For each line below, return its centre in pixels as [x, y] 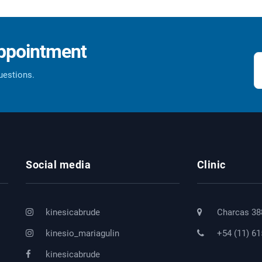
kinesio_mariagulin [81, 233]
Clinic [211, 165]
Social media [58, 165]
